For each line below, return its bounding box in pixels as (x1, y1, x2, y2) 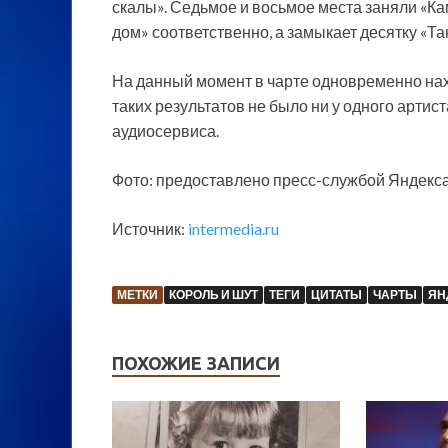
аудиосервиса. (112, 120, 219, 140)
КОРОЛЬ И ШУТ (169, 286, 258, 302)
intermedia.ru (188, 218, 279, 238)
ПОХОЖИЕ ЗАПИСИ (112, 352, 280, 373)
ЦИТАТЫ (311, 286, 362, 302)
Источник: (112, 218, 188, 238)
